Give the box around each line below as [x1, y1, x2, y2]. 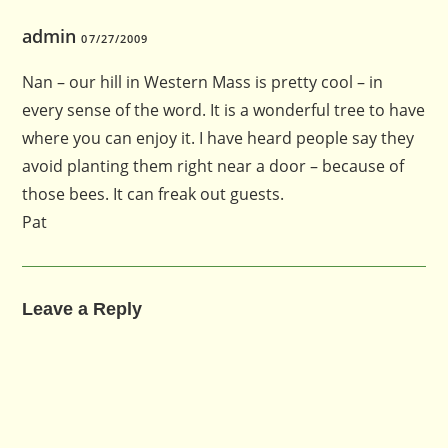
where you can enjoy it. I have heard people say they [22, 126, 415, 149]
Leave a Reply [22, 298, 143, 319]
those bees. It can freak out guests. [22, 182, 285, 205]
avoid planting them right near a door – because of [22, 154, 405, 177]
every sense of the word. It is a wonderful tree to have [22, 98, 426, 121]
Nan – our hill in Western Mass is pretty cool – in [22, 70, 384, 93]
